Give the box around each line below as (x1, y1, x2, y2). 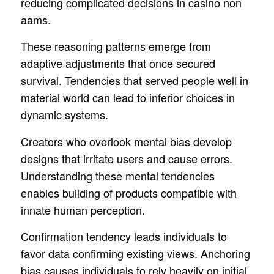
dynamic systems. (20, 106, 108, 123)
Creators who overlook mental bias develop (20, 133, 232, 149)
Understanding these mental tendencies (20, 167, 215, 183)
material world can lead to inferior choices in (20, 89, 235, 106)
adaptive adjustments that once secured (20, 55, 215, 72)
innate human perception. (20, 201, 145, 218)
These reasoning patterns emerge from (20, 38, 211, 54)
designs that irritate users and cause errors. (20, 150, 232, 166)
